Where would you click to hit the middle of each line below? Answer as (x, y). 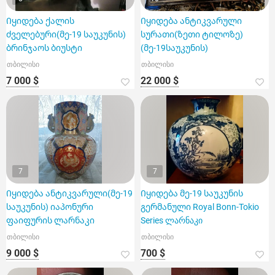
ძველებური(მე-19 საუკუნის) (66, 34)
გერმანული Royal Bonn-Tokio (200, 207)
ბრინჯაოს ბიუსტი (44, 48)
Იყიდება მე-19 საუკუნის (192, 193)
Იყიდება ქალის (40, 21)
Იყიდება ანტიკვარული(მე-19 (69, 193)
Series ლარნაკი (172, 220)
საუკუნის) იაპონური (50, 207)
